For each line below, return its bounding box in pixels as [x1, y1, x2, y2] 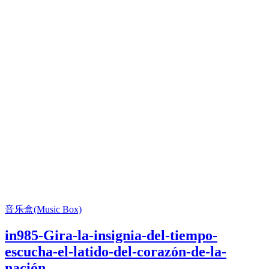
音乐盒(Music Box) [5, 204, 82, 214]
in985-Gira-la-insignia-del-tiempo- [5, 228, 217, 244]
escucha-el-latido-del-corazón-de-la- [5, 244, 226, 260]
